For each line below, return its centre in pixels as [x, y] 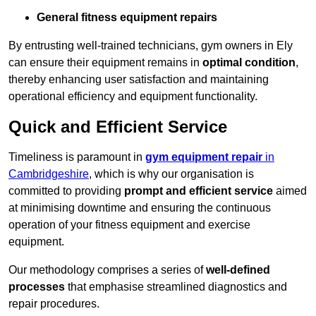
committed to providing [66, 191]
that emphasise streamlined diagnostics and [176, 287]
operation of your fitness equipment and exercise [129, 225]
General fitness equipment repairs [127, 18]
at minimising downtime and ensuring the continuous [140, 208]
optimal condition [249, 63]
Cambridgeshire [49, 174]
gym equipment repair [204, 157]
